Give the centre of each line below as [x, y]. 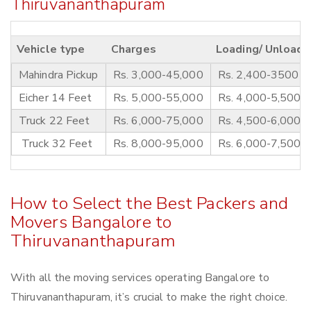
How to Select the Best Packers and [150, 204]
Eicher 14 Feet [56, 98]
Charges [134, 50]
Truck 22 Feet [54, 121]
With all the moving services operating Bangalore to [140, 278]
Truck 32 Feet [56, 144]
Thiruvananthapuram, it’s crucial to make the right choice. [149, 297]
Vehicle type [51, 50]
